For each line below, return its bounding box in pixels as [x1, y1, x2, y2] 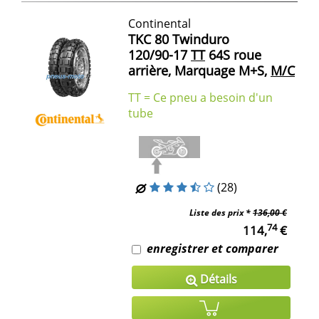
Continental [128, 15, 191, 31]
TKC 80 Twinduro [128, 30, 229, 48]
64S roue [205, 46, 261, 63]
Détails [197, 271, 237, 287]
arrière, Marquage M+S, [128, 61, 267, 79]
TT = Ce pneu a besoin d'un [128, 89, 273, 105]
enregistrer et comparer [147, 240, 278, 256]
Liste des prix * [189, 206, 253, 219]
